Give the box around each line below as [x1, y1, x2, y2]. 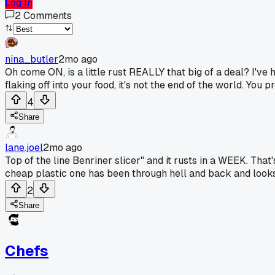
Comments [23, 9, 72, 22]
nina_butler [5, 52, 58, 66]
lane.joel [5, 141, 43, 154]
